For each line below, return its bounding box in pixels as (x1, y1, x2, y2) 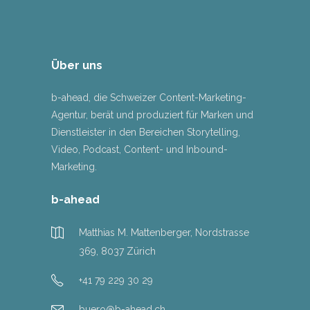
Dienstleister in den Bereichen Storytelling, (51, 126, 240, 138)
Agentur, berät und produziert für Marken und (51, 109, 253, 120)
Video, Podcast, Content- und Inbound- (51, 143, 228, 155)
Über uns (51, 58, 102, 72)
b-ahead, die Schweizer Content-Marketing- (51, 91, 246, 103)
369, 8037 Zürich (79, 245, 156, 257)
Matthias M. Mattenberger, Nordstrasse (79, 226, 249, 238)
